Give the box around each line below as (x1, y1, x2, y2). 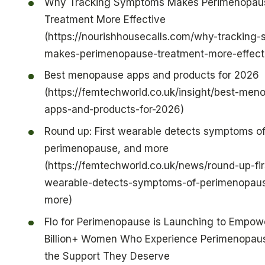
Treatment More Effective (44, 13, 166, 25)
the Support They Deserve (44, 250, 170, 262)
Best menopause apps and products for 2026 (44, 69, 259, 82)
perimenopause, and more (44, 143, 169, 155)
